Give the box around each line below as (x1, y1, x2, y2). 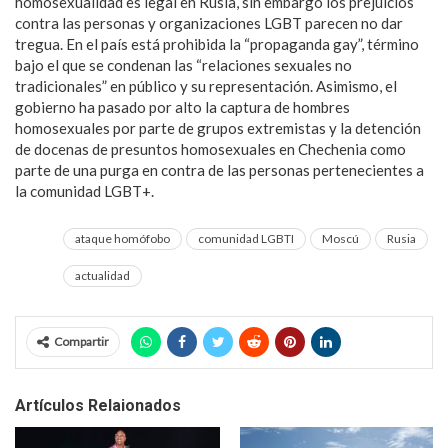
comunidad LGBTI (198, 231, 294, 246)
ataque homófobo (75, 231, 170, 246)
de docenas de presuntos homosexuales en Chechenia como (15, 140, 406, 158)
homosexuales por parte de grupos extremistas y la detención (15, 119, 421, 137)
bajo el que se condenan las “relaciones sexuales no (15, 56, 352, 74)
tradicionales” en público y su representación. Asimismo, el (15, 77, 397, 95)
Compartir (54, 334, 109, 349)
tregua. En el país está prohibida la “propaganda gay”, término (15, 35, 419, 53)
